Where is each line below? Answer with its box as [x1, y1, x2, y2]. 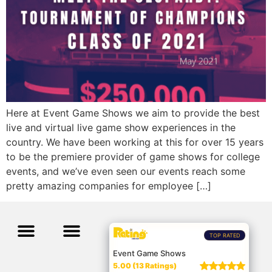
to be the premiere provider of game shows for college [6, 150, 260, 163]
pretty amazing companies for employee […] [6, 179, 211, 192]
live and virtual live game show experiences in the [6, 121, 236, 134]
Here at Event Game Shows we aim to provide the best [6, 106, 260, 119]
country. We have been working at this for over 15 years [6, 135, 263, 148]
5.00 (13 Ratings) [113, 261, 177, 271]
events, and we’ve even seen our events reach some [6, 165, 245, 177]
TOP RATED [209, 231, 240, 239]
